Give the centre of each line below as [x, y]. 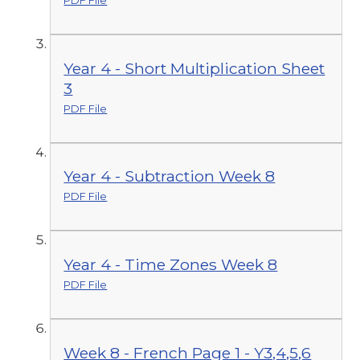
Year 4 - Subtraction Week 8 [170, 176]
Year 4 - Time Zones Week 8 [171, 265]
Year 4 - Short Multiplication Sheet [194, 68]
